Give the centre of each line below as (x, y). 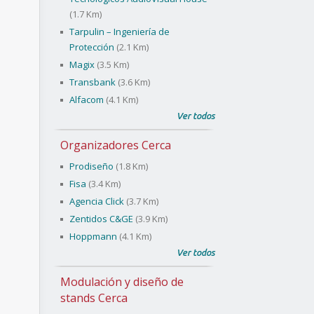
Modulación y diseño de (122, 282)
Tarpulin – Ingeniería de (120, 32)
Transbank (93, 82)
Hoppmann (93, 236)
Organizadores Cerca (116, 145)
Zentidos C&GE (101, 219)
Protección (92, 47)
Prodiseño (91, 166)
